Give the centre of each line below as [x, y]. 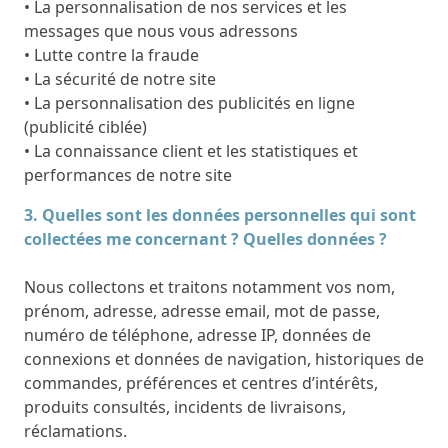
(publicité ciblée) [85, 126]
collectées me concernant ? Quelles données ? [205, 238]
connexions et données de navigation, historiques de [224, 358]
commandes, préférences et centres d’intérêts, [201, 382]
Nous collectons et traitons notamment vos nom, [209, 286]
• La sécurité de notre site [120, 78]
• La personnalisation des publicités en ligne [189, 102]
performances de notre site [128, 174]
